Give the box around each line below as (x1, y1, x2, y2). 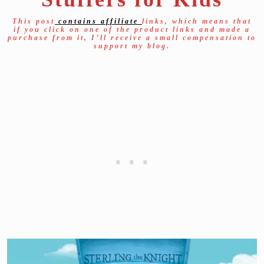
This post (12, 16, 55, 25)
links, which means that (142, 16, 252, 25)
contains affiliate (55, 16, 142, 25)
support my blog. (94, 41, 170, 50)
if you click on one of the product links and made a (14, 25, 250, 34)
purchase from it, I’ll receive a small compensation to (8, 33, 256, 42)
